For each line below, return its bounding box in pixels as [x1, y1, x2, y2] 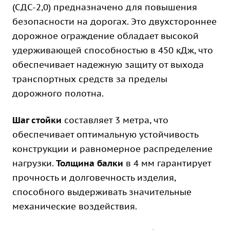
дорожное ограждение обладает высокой [12, 30, 199, 42]
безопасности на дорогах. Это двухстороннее [12, 16, 217, 27]
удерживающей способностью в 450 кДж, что [12, 45, 213, 56]
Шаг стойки [12, 114, 62, 126]
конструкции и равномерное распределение [12, 143, 213, 155]
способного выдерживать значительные [12, 186, 191, 198]
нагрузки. [12, 158, 56, 169]
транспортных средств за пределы [12, 73, 167, 85]
